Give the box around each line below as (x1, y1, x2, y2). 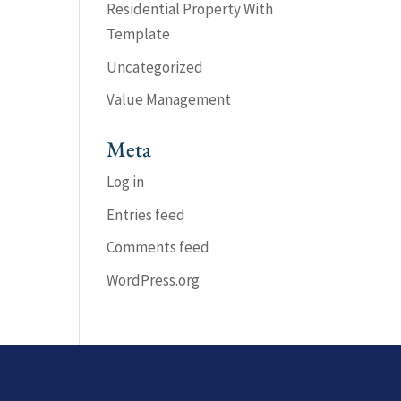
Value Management (107, 90, 232, 109)
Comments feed (107, 237, 210, 257)
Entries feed (107, 204, 186, 225)
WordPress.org (107, 269, 200, 290)
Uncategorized (107, 56, 204, 77)
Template (107, 24, 171, 44)
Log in (107, 172, 145, 192)
